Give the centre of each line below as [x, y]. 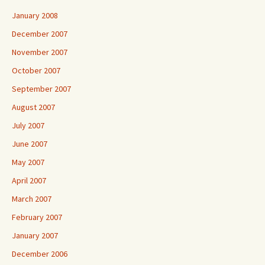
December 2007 [40, 34]
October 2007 [36, 70]
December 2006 [40, 254]
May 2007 [28, 162]
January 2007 [35, 235]
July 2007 [28, 125]
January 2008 [35, 15]
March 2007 [32, 199]
